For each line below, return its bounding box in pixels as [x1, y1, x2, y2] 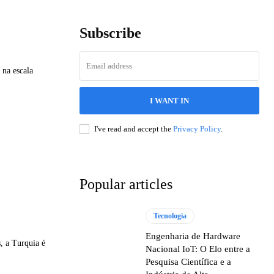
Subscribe [80, 24, 141, 41]
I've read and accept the [94, 124, 173, 133]
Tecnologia [154, 211, 187, 220]
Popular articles [80, 176, 172, 192]
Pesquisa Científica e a [146, 256, 232, 267]
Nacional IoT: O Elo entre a [146, 243, 251, 254]
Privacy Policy [173, 124, 221, 133]
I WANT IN [150, 95, 189, 105]
